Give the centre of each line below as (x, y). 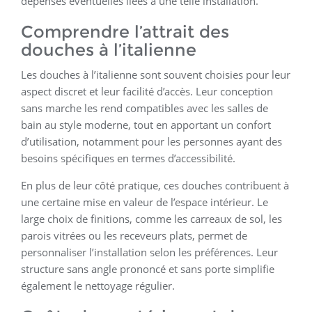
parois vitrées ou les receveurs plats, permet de (134, 236)
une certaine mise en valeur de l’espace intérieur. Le (145, 202)
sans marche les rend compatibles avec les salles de (145, 108)
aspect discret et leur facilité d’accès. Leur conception (147, 92)
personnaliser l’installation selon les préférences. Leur (149, 252)
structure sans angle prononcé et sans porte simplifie (148, 269)
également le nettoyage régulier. (98, 286)
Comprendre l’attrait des (125, 32)
